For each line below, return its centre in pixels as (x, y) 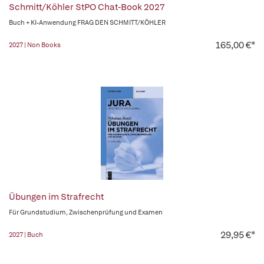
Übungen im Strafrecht (56, 197)
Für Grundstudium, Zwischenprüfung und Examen (86, 212)
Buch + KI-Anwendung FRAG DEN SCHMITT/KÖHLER (87, 23)
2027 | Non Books (35, 45)
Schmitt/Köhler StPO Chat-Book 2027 (87, 7)
